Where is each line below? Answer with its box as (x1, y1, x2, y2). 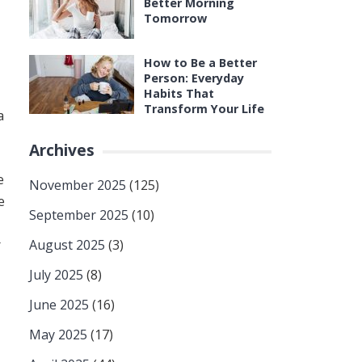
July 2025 (29, 266, 83, 284)
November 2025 (29, 176, 126, 194)
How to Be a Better (144, 55, 257, 70)
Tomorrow (144, 11, 207, 26)
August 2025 (29, 236, 105, 254)
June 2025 (29, 296, 89, 314)
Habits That (144, 86, 214, 101)
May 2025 (29, 326, 87, 343)
